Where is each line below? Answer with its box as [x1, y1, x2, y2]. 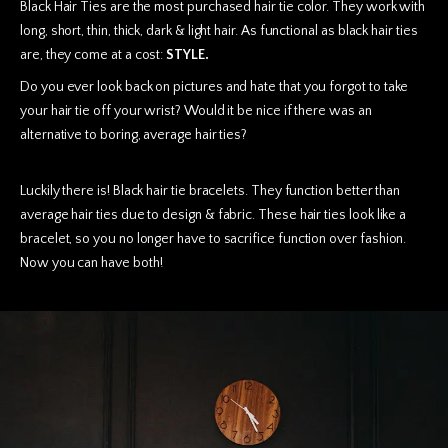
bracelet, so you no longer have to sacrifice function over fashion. [20, 230, 407, 247]
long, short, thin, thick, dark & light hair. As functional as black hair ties [20, 23, 418, 39]
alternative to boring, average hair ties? [20, 127, 248, 144]
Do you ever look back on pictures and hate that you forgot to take [20, 79, 409, 96]
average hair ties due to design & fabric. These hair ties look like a [20, 206, 407, 223]
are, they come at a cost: [20, 47, 167, 63]
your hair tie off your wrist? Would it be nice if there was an [20, 103, 372, 120]
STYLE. [166, 47, 209, 63]
